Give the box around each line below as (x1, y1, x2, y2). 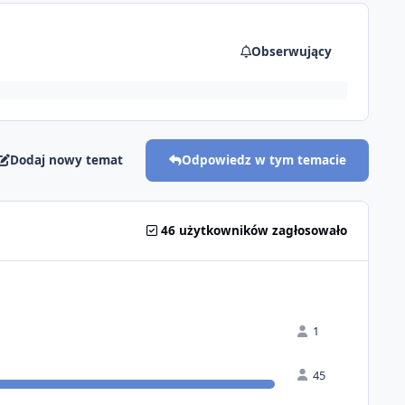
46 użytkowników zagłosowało (157, 222, 348, 240)
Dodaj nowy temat (10, 152, 124, 169)
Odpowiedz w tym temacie (181, 152, 346, 169)
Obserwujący (250, 43, 332, 61)
